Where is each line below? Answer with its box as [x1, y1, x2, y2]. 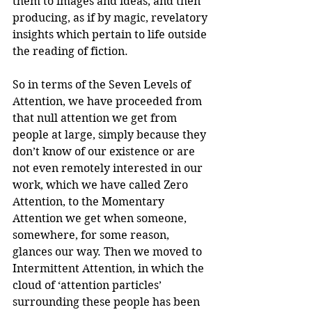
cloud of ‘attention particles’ [13, 278, 164, 292]
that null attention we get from [13, 111, 180, 125]
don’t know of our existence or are [13, 144, 198, 158]
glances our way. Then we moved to [13, 244, 205, 258]
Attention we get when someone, [13, 211, 189, 225]
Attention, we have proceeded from [13, 94, 205, 108]
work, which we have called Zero [13, 178, 191, 192]
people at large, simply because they [13, 127, 209, 141]
